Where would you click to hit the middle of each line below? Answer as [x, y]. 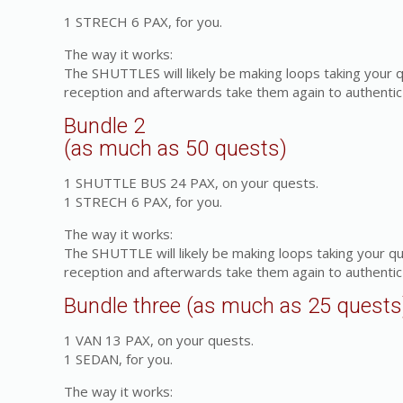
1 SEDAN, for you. [119, 359]
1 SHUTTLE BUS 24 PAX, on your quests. [192, 183]
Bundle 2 [105, 126]
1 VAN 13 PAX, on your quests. [159, 340]
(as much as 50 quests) [176, 148]
